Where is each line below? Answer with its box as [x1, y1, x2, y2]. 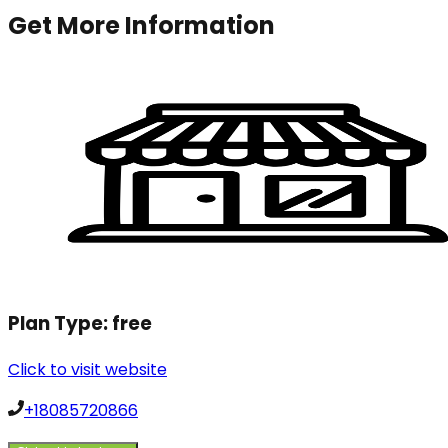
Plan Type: [8, 309, 112, 337]
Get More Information [8, 9, 275, 43]
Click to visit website [8, 357, 167, 381]
